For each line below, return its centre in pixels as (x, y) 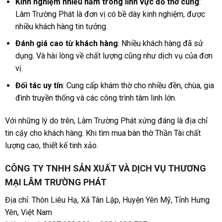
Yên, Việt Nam (28, 213)
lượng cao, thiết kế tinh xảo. (51, 145)
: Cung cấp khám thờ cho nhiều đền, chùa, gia (138, 85)
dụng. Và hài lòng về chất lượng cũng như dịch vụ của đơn (114, 56)
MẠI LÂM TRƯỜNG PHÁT (55, 182)
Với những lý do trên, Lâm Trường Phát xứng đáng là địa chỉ (106, 120)
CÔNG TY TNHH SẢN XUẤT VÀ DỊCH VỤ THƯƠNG (105, 168)
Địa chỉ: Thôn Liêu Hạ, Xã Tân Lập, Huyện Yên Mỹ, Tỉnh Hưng (107, 200)
